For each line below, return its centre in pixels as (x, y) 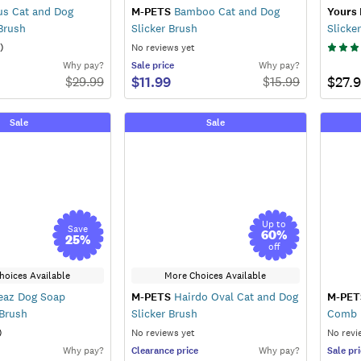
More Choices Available (216, 275)
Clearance (152, 350)
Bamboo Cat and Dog (225, 11)
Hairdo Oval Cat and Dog (234, 296)
